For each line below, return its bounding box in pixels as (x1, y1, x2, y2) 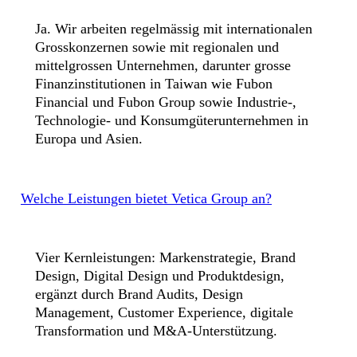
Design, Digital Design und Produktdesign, (35, 268, 284, 284)
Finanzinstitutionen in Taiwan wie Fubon (35, 76, 273, 92)
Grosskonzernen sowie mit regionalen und (35, 39, 279, 55)
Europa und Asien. (35, 131, 143, 147)
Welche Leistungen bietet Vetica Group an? (21, 190, 272, 206)
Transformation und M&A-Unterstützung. (35, 323, 277, 339)
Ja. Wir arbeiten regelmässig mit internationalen (35, 21, 312, 37)
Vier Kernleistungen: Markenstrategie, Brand (35, 249, 296, 265)
